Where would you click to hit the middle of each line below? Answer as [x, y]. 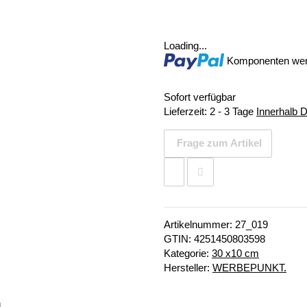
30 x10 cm [235, 254]
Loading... [185, 46]
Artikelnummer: [199, 225]
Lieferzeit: [187, 111]
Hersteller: [188, 268]
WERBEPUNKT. [249, 268]
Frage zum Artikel [220, 143]
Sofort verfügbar [200, 97]
